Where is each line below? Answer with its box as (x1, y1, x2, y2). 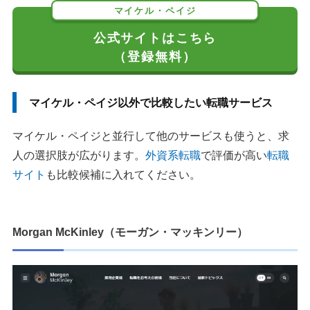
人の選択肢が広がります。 (12, 149, 145, 162)
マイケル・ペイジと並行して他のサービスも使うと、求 (12, 130, 289, 143)
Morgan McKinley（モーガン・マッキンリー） (12, 226, 248, 239)
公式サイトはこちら (93, 30, 217, 46)
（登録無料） (113, 49, 197, 64)
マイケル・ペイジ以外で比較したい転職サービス (29, 97, 273, 109)
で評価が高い (201, 149, 267, 162)
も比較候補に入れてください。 (46, 169, 201, 181)
